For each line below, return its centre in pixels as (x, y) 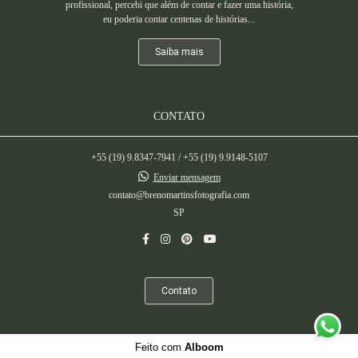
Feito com (159, 347)
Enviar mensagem (187, 177)
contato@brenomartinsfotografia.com (179, 195)
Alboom (204, 347)
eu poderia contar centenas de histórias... (179, 19)
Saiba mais (179, 52)
